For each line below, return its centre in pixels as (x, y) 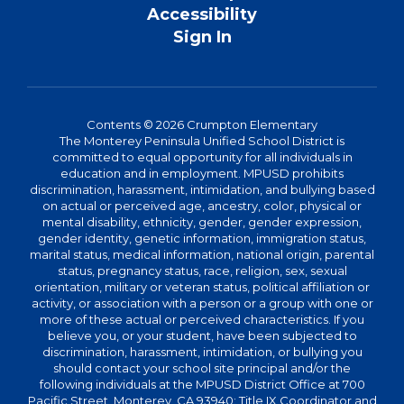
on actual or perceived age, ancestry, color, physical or (202, 206)
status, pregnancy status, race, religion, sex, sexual (202, 271)
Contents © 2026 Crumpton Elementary (202, 124)
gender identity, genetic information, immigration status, (202, 238)
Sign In (202, 37)
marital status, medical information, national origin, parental (202, 254)
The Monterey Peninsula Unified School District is (202, 141)
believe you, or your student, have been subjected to (202, 335)
